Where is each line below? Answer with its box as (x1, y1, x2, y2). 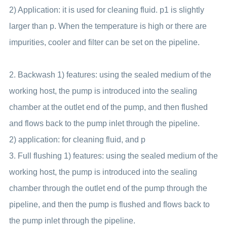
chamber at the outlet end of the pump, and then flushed (9, 103, 208, 111)
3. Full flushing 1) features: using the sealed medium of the (9, 152, 218, 160)
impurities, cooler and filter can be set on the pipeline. (9, 38, 200, 47)
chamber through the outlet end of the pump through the (9, 184, 207, 193)
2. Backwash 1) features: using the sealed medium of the (9, 70, 211, 79)
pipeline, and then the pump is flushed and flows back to (9, 200, 210, 209)
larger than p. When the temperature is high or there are (9, 22, 207, 30)
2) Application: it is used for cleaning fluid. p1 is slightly (9, 6, 204, 14)
